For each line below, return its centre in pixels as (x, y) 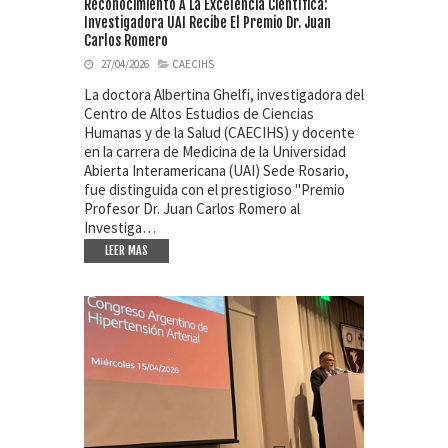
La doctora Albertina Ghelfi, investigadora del (224, 94)
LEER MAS (126, 250)
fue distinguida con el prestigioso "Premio (214, 189)
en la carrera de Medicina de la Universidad (215, 151)
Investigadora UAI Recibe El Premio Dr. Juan (207, 22)
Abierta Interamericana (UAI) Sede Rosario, (216, 170)
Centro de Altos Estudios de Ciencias (199, 113)
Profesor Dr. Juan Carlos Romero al (192, 208)
